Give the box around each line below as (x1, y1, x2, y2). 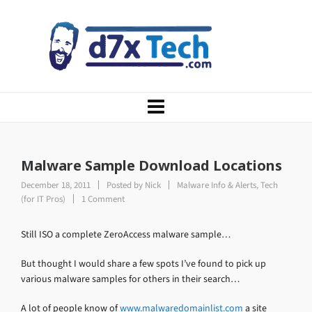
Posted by (104, 179, 145, 191)
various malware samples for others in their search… (21, 272, 240, 286)
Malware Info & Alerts (177, 179, 256, 191)
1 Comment (81, 193, 125, 205)
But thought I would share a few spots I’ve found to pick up (21, 257, 266, 270)
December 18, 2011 (21, 179, 93, 191)
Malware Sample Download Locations (21, 156, 282, 175)
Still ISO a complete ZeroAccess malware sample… (21, 228, 231, 241)
